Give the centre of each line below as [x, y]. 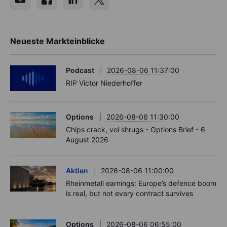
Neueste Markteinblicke [58, 41]
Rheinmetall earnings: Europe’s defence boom [141, 183]
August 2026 [87, 139]
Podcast [80, 70]
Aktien [77, 170]
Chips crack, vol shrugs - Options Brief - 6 [136, 129]
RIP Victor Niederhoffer [104, 83]
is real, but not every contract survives [129, 193]
